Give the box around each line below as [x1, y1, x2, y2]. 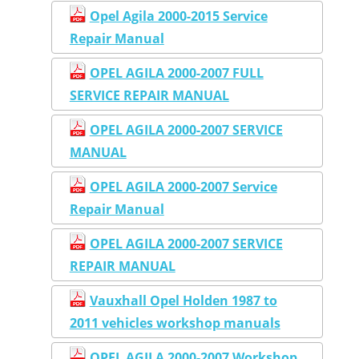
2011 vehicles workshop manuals [69, 313, 280, 332]
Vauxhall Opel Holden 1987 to [89, 291, 277, 309]
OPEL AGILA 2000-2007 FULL [89, 63, 264, 82]
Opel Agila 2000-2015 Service [89, 6, 268, 25]
